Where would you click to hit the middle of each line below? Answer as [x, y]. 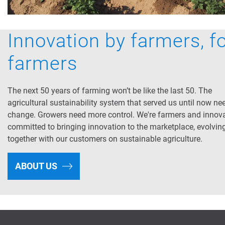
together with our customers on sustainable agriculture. [105, 139]
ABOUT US [36, 166]
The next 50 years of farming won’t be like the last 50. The [110, 91]
